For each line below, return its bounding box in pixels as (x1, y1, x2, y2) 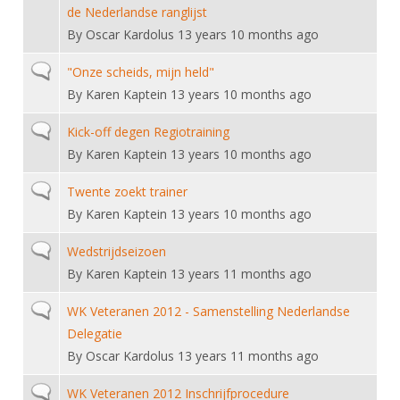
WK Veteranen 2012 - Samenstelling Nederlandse (67, 303, 350, 320)
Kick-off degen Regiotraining (67, 123, 229, 140)
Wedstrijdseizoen (67, 243, 166, 260)
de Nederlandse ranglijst (67, 4, 207, 21)
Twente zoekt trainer (67, 183, 187, 200)
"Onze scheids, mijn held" (67, 63, 214, 80)
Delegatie (67, 325, 122, 342)
